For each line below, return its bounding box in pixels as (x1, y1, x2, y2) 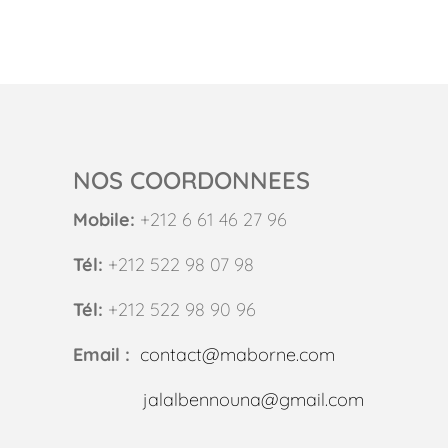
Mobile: (73, 207, 136, 231)
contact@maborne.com (140, 342, 336, 366)
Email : (73, 342, 131, 366)
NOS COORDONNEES (73, 164, 311, 195)
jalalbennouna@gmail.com (143, 387, 365, 411)
